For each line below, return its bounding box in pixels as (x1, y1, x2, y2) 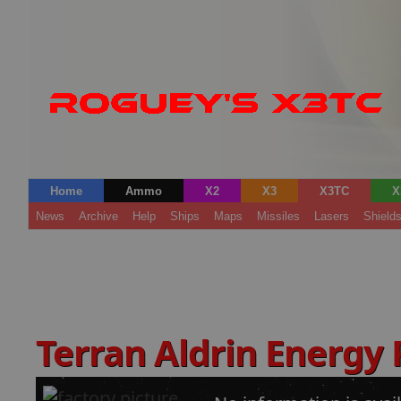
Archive (79, 209, 118, 223)
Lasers (314, 209, 349, 223)
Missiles (257, 209, 300, 223)
